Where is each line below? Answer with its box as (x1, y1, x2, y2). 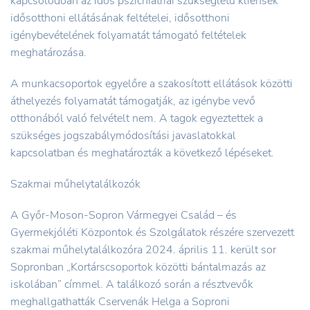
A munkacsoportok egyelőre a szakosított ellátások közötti (10, 75, 293, 91)
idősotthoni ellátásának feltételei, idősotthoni (10, 10, 230, 26)
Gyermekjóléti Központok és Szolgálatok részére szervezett (10, 224, 294, 240)
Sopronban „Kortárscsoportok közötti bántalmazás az (10, 259, 266, 275)
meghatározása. (10, 44, 86, 60)
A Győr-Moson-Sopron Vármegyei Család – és (10, 207, 237, 223)
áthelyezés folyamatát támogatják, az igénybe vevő (10, 93, 255, 109)
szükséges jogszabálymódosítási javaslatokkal (10, 127, 236, 143)
